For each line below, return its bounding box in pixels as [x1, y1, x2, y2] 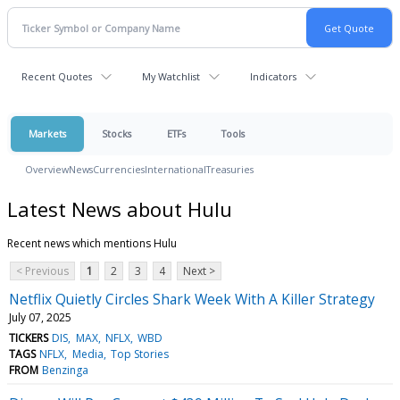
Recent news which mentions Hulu [7, 235, 177, 251]
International [145, 162, 206, 176]
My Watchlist [142, 70, 200, 83]
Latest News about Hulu [7, 195, 232, 222]
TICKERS [9, 329, 48, 346]
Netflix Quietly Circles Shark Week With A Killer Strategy [9, 288, 375, 309]
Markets [29, 127, 66, 140]
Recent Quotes [21, 70, 92, 83]
